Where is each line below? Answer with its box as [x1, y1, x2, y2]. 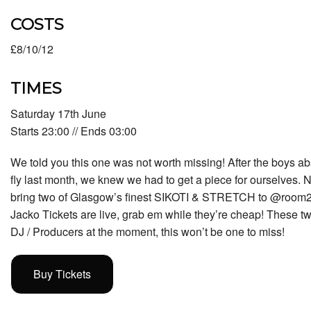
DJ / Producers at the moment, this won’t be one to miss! [10, 223, 285, 239]
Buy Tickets [33, 265, 91, 282]
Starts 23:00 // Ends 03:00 [10, 122, 137, 139]
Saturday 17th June [10, 105, 106, 121]
